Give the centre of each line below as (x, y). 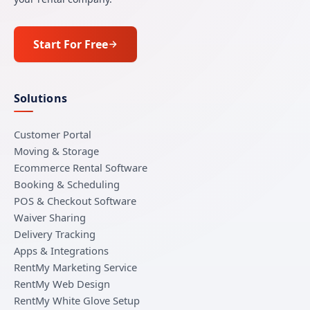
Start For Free (71, 44)
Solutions (40, 98)
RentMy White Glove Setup (77, 301)
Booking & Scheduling (67, 184)
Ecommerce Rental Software (81, 168)
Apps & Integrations (61, 251)
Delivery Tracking (55, 234)
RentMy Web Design (62, 284)
